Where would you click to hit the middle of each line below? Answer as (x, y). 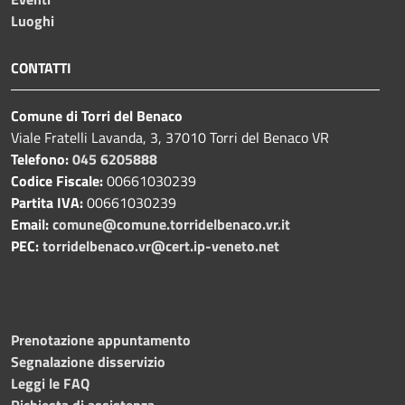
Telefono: (40, 160)
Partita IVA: (49, 203)
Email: (32, 225)
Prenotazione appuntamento (101, 340)
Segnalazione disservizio (88, 362)
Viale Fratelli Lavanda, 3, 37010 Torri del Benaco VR (170, 138)
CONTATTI (41, 68)
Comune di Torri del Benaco (97, 116)
